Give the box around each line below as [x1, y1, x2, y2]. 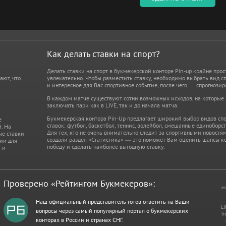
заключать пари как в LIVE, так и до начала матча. [46, 101, 179, 109]
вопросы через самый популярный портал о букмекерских [36, 207, 189, 214]
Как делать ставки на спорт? [46, 48, 160, 60]
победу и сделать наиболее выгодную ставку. [46, 143, 165, 150]
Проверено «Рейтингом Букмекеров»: [4, 178, 155, 189]
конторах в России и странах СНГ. [36, 216, 124, 223]
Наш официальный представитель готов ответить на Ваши [36, 198, 190, 205]
